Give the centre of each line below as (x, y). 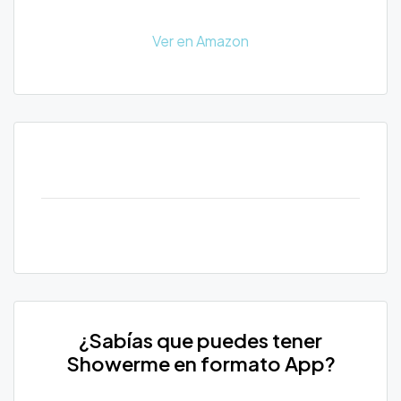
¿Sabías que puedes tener (200, 340)
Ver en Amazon (200, 41)
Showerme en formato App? (200, 363)
